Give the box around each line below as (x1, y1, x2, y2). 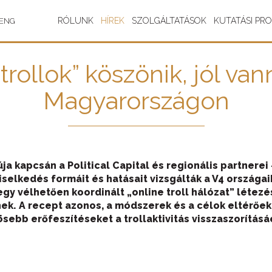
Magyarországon (42, 86, 229, 115)
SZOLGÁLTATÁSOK (132, 16, 206, 25)
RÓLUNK (58, 16, 93, 25)
